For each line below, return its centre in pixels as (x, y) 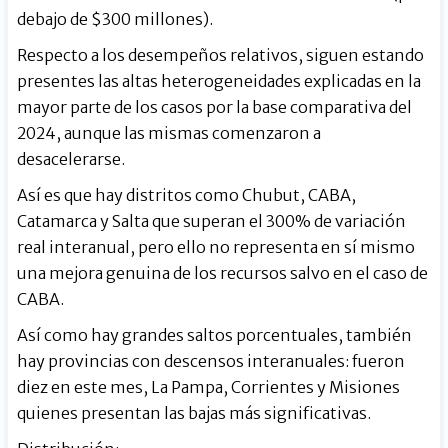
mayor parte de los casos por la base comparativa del (215, 106)
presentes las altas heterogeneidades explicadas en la (219, 80)
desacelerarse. (71, 158)
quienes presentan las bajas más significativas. (194, 412)
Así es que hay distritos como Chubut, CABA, (187, 194)
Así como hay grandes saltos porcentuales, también (215, 334)
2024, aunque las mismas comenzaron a (169, 132)
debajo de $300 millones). (115, 18)
